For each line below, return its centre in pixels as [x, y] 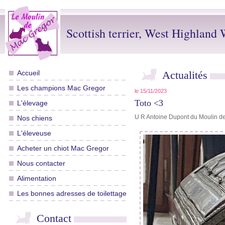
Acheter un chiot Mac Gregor [63, 148]
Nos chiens [35, 118]
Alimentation [37, 179]
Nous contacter [41, 163]
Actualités [185, 75]
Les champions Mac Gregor [61, 88]
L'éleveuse [34, 133]
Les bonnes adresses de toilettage [72, 194]
